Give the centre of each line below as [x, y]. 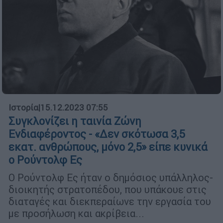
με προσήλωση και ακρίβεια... [76, 214]
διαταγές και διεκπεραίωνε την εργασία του [110, 202]
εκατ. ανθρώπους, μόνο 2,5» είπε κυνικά [108, 147]
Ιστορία [23, 108]
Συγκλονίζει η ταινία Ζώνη [75, 121]
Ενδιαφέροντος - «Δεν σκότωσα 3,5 [97, 134]
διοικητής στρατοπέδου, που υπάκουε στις [108, 190]
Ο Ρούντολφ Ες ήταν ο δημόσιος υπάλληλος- [111, 178]
